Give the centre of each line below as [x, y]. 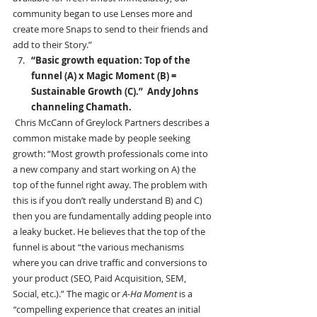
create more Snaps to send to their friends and [111, 29]
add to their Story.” [53, 45]
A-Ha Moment [151, 294]
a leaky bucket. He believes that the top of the [110, 232]
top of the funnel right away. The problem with [111, 185]
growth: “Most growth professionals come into [111, 154]
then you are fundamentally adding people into [113, 216]
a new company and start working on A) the [105, 169]
